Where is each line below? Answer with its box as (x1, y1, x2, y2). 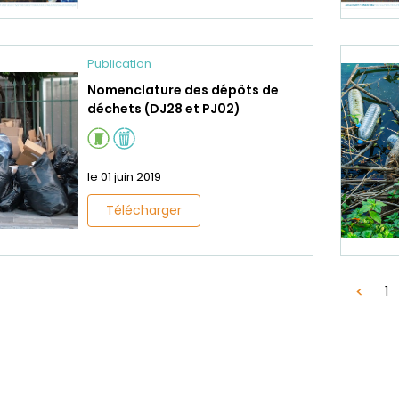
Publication (87, 55, 151, 73)
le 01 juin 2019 (87, 168, 161, 186)
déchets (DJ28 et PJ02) (87, 100, 240, 118)
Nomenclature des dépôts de (87, 81, 279, 100)
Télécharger (106, 201, 182, 220)
